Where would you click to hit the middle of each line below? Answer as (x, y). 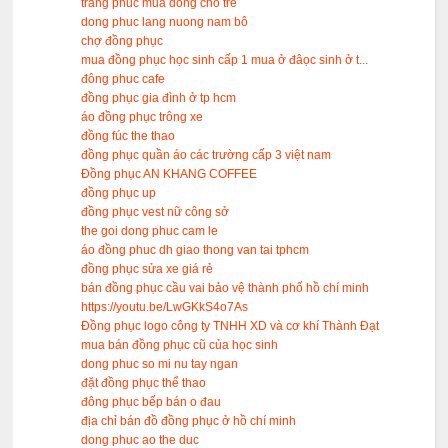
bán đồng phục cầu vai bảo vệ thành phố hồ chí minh (225, 288)
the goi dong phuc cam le (150, 231)
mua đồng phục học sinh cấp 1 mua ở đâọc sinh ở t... (225, 60)
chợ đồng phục (122, 41)
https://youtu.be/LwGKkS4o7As (165, 307)
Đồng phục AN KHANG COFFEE (169, 174)
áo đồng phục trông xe (142, 117)
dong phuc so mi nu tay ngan (160, 364)
